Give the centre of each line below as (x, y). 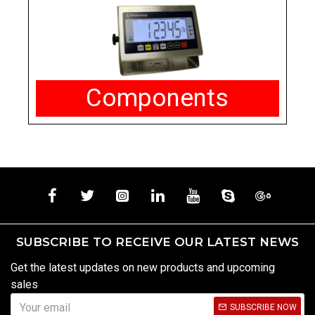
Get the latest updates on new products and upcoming (143, 268)
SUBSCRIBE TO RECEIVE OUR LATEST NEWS (157, 242)
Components (157, 98)
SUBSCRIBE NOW (263, 308)
